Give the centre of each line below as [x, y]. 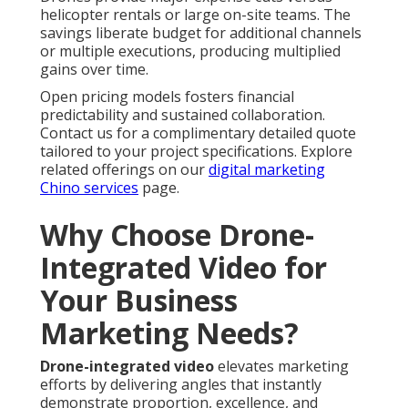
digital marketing [267, 170]
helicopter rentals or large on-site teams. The [195, 15]
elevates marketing [281, 367]
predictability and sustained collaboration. [183, 115]
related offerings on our [124, 170]
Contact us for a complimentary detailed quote [198, 133]
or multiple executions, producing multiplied [190, 51]
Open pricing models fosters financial [167, 97]
